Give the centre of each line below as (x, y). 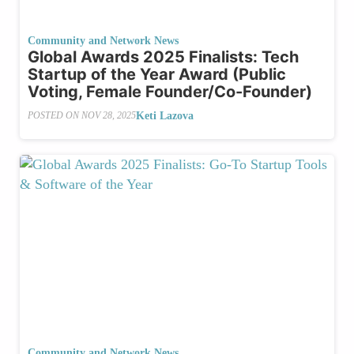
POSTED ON (55, 116)
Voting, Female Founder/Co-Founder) (170, 91)
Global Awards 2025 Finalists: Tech (163, 56)
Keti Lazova (165, 115)
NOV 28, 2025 (109, 116)
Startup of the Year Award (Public (157, 74)
